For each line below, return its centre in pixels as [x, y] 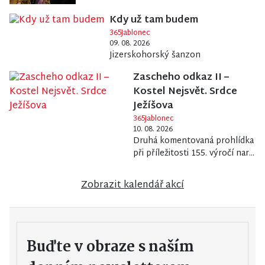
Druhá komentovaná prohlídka [194, 141]
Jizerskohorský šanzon [155, 55]
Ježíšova [153, 106]
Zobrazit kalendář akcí [132, 185]
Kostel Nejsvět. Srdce [185, 92]
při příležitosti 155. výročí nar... [194, 153]
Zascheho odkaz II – [181, 77]
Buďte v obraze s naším [110, 247]
